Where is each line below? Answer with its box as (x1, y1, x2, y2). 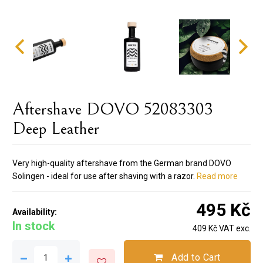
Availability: (12, 207, 57, 217)
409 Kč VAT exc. (193, 223, 251, 233)
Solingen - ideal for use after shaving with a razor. (12, 171, 195, 181)
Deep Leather (12, 118, 99, 139)
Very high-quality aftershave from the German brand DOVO (12, 158, 231, 168)
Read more (196, 171, 238, 181)
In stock (12, 218, 55, 233)
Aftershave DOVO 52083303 (12, 99, 213, 119)
